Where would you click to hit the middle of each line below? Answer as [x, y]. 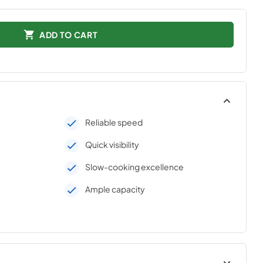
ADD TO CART [68, 34]
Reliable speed [114, 122]
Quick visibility [112, 144]
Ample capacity [115, 189]
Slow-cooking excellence [134, 167]
